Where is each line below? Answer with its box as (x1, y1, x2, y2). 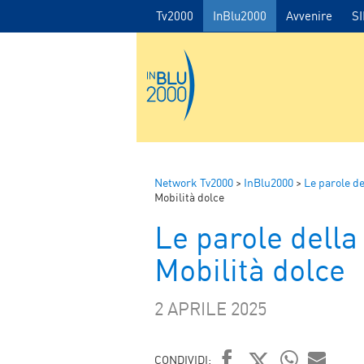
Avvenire (286, 7, 332, 24)
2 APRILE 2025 (154, 297, 266, 320)
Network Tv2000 (154, 175, 233, 190)
